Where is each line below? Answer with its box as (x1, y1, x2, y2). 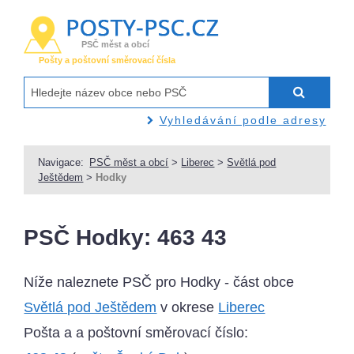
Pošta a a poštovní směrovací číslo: (24, 325, 249, 341)
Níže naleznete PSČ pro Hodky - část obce (24, 274, 295, 291)
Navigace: (38, 156, 85, 168)
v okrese (156, 299, 219, 316)
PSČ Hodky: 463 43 (24, 225, 228, 250)
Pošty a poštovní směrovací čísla (39, 55, 176, 66)
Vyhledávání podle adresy (159, 113, 326, 126)
